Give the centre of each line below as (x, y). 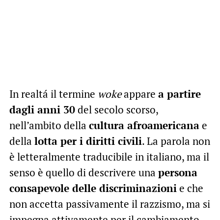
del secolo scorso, (116, 109)
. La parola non (176, 141)
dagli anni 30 (42, 109)
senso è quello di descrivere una (83, 172)
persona (178, 172)
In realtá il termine (53, 94)
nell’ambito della (49, 125)
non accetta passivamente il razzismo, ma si (110, 204)
